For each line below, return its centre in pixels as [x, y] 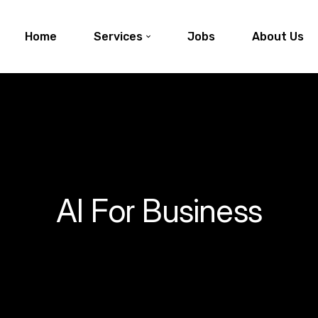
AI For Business [159, 210]
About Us [278, 37]
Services [118, 37]
